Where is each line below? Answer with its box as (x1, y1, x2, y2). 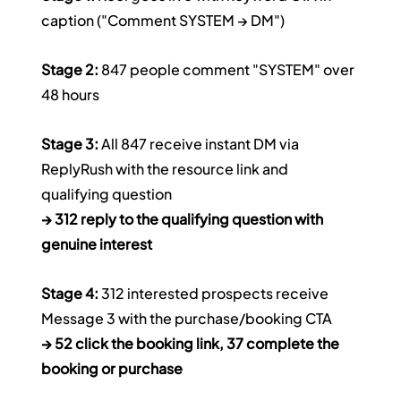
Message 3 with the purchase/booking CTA (41, 309, 333, 328)
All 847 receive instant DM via (98, 134, 303, 154)
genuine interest (41, 235, 153, 254)
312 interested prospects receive (98, 284, 332, 303)
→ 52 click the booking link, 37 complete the (41, 334, 343, 354)
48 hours (41, 85, 100, 105)
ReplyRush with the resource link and (41, 159, 292, 179)
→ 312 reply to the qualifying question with (41, 209, 327, 229)
